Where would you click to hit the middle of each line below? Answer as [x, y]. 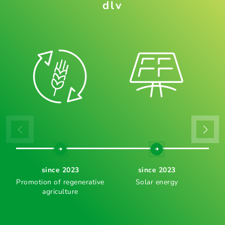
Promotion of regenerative [60, 182]
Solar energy [157, 182]
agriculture [60, 191]
